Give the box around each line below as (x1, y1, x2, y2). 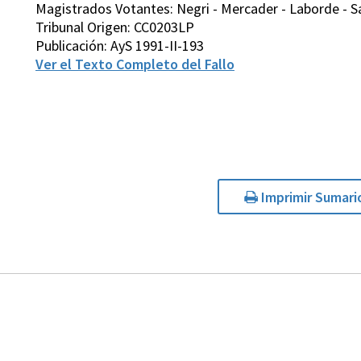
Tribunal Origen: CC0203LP (35, 18, 194, 37)
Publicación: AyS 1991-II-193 (35, 36, 204, 56)
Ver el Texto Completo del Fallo (35, 55, 234, 74)
